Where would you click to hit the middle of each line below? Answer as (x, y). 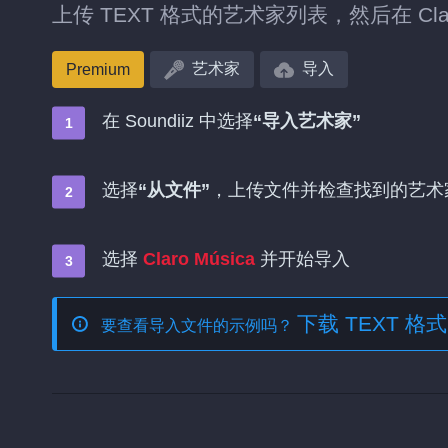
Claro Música (199, 259)
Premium (98, 69)
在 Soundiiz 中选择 (177, 121)
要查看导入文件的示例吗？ (199, 325)
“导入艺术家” (307, 121)
